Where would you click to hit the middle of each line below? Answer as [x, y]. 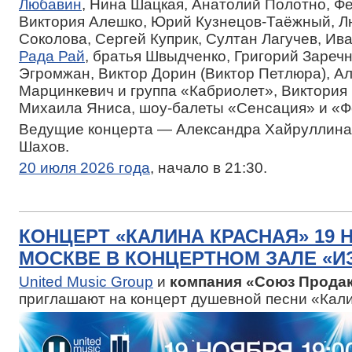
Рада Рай [52, 56]
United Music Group [86, 281]
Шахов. [44, 146]
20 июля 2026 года [84, 167]
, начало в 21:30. [209, 167]
